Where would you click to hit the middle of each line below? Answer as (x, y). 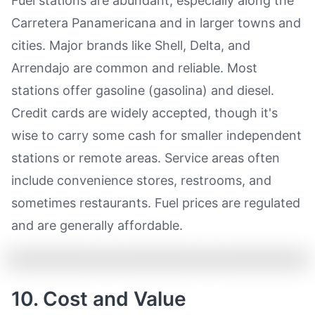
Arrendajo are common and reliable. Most (134, 68)
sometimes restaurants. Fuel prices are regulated (156, 203)
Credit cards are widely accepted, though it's (144, 113)
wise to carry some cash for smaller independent (156, 135)
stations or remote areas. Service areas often (146, 158)
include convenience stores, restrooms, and (141, 180)
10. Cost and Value (99, 299)
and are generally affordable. (97, 225)
